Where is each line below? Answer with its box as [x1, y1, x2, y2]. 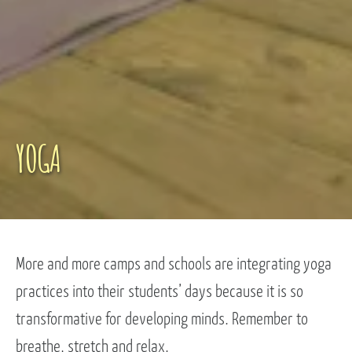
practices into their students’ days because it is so [16, 283, 303, 301]
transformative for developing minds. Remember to [16, 310, 308, 328]
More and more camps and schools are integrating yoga [16, 255, 332, 273]
